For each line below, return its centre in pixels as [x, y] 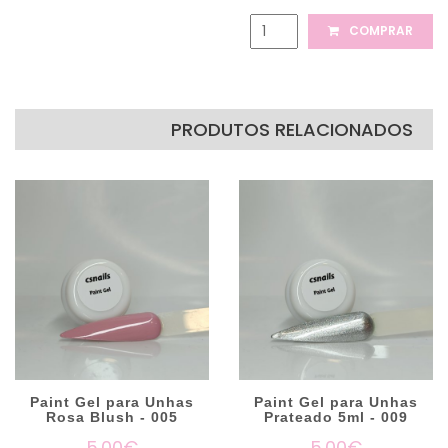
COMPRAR [379, 31]
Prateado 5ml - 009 [336, 416]
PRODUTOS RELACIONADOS [292, 129]
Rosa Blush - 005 [112, 416]
